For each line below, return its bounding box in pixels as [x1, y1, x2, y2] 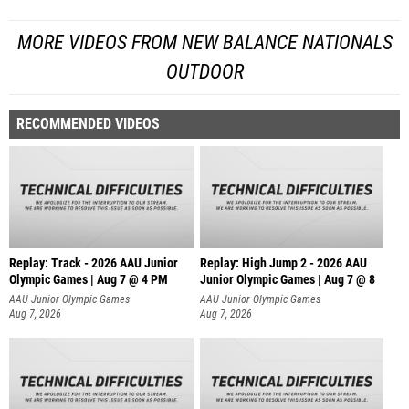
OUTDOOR [165, 59, 244, 83]
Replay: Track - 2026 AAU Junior [9, 255, 178, 271]
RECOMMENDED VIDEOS [16, 114, 160, 132]
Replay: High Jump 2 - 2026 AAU [199, 255, 367, 271]
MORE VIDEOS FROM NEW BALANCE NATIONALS [16, 30, 393, 54]
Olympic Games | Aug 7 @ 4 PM [9, 271, 168, 288]
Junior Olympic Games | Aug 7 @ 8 [199, 271, 375, 288]
